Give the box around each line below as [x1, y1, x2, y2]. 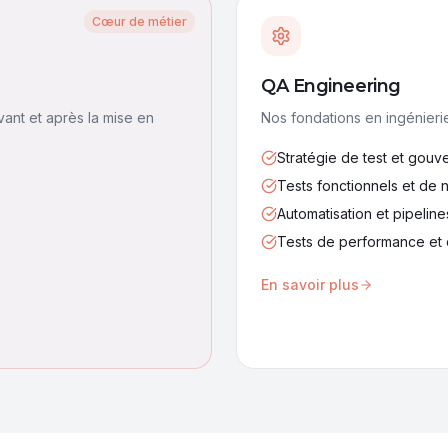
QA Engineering [261, 75, 401, 97]
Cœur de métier [92, 14, 187, 29]
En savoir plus [261, 276, 359, 293]
